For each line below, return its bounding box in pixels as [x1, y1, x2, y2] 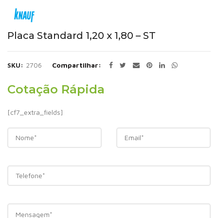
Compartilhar [52, 60, 98, 69]
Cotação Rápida [7, 82, 105, 96]
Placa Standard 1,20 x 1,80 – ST [7, 29, 156, 41]
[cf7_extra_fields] [7, 108, 63, 116]
